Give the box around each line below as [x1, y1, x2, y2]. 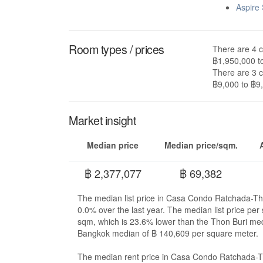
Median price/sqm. [164, 139, 238, 151]
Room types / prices [69, 40, 164, 58]
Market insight [69, 111, 136, 129]
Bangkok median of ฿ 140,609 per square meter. [77, 227, 258, 239]
